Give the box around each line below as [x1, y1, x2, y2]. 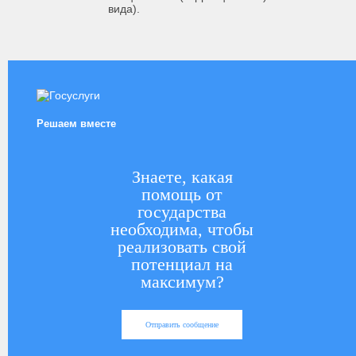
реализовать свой [118, 237, 246, 257]
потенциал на [131, 254, 233, 275]
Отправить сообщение [145, 319, 219, 329]
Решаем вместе [37, 118, 116, 130]
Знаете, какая [131, 167, 233, 188]
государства [137, 202, 226, 222]
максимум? [140, 272, 224, 292]
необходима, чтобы [110, 219, 253, 240]
